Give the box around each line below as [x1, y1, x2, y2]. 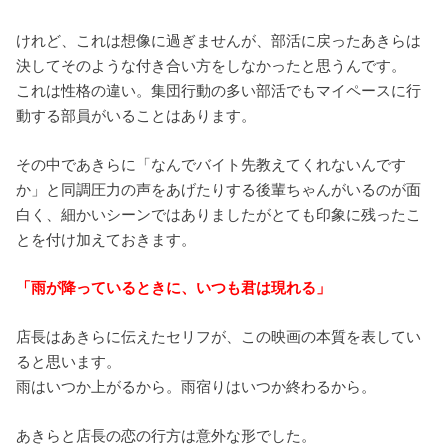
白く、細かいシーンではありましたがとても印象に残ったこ [16, 206, 422, 223]
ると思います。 [16, 354, 122, 371]
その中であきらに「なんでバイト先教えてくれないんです [16, 156, 407, 173]
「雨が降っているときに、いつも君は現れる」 [16, 280, 332, 297]
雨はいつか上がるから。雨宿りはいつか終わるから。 [16, 379, 377, 396]
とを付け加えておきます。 [16, 231, 197, 248]
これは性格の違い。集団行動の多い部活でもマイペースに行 [16, 82, 422, 99]
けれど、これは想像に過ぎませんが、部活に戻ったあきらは [16, 32, 422, 49]
